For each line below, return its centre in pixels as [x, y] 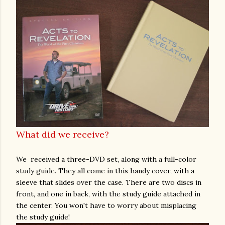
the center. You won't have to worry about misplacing [106, 205]
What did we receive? [63, 134]
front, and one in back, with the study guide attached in [108, 194]
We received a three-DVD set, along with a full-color [106, 159]
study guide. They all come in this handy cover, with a [105, 171]
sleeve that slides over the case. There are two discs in [109, 182]
